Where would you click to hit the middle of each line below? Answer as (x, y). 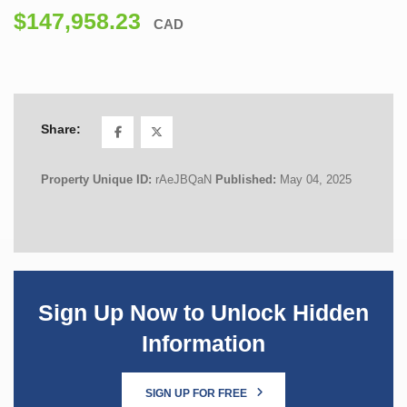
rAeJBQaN (184, 179)
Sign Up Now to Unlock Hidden (203, 313)
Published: (248, 179)
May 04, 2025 (316, 179)
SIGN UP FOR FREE (197, 393)
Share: (61, 129)
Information (203, 343)
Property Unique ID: (98, 179)
